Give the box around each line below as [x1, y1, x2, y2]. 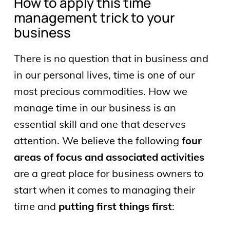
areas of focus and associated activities [13, 150, 204, 163]
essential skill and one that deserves [13, 117, 186, 130]
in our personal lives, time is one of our [13, 68, 195, 81]
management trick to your [13, 8, 175, 27]
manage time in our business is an [13, 101, 176, 114]
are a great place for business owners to [13, 166, 203, 180]
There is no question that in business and [13, 51, 208, 65]
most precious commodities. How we [13, 84, 187, 98]
